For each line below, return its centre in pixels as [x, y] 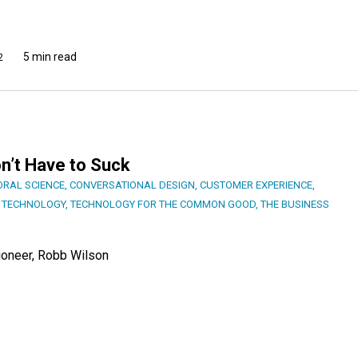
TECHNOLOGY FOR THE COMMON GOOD [163, 204]
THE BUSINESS [295, 204]
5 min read [50, 56]
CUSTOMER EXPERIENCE [256, 185]
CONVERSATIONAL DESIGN [132, 185]
